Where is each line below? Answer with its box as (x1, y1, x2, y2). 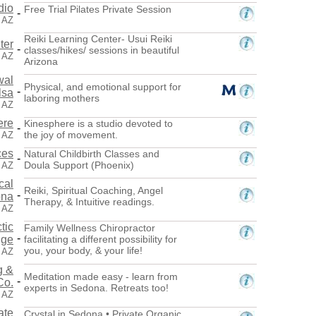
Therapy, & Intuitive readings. (24, 195, 154, 207)
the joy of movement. (24, 128, 118, 140)
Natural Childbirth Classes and (24, 147, 159, 159)
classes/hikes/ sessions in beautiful (24, 44, 179, 56)
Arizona (24, 55, 58, 67)
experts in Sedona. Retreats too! (24, 281, 169, 293)
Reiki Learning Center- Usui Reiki (24, 32, 172, 44)
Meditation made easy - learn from (24, 270, 178, 282)
